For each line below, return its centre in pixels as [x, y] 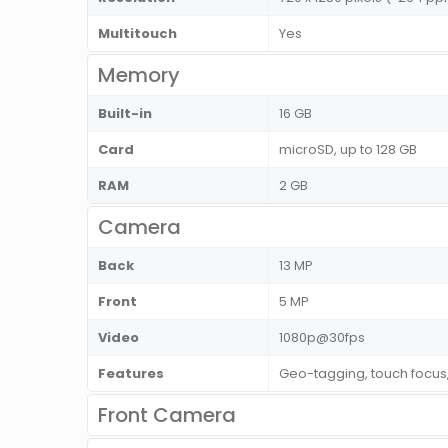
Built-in [125, 114]
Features [131, 374]
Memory [139, 75]
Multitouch [137, 34]
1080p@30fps [322, 338]
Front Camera [167, 415]
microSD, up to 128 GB [348, 150]
